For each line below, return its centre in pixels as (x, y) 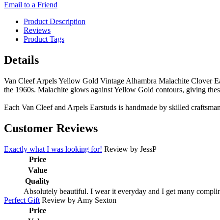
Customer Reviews (51, 128)
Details (21, 60)
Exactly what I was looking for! (53, 149)
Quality (37, 181)
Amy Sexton (97, 200)
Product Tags (44, 39)
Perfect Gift (22, 200)
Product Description (55, 21)
